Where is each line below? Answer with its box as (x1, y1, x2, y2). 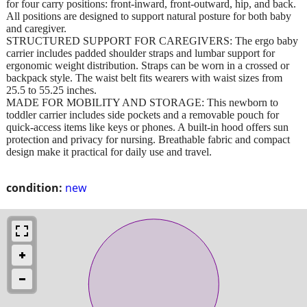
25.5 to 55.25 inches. (6, 84, 97, 96)
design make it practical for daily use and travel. (6, 145, 212, 158)
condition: (6, 180, 62, 195)
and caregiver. (6, 22, 66, 34)
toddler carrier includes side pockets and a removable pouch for (6, 108, 279, 121)
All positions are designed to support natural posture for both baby (6, 10, 291, 22)
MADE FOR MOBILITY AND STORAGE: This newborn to (6, 96, 278, 108)
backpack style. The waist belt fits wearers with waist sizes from (6, 71, 282, 84)
